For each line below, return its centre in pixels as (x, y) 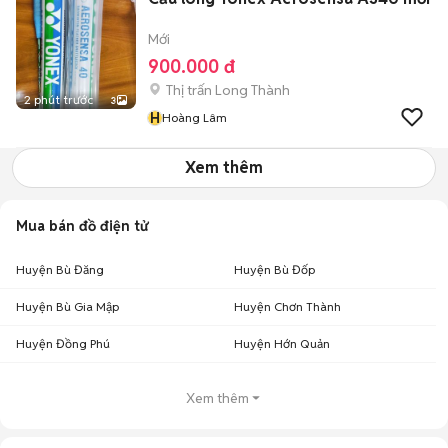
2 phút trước (58, 99)
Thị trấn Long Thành (228, 90)
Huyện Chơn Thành (287, 306)
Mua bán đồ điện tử (82, 226)
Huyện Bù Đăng (60, 269)
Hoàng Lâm (194, 117)
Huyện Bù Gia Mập (67, 306)
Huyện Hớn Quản (282, 343)
